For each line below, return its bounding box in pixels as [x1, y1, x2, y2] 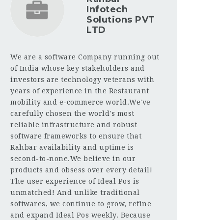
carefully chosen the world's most [10, 109, 135, 117]
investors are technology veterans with [10, 75, 154, 83]
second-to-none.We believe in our [10, 154, 136, 163]
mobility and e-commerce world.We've [10, 98, 151, 106]
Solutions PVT [86, 14, 155, 25]
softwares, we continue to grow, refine [10, 199, 151, 208]
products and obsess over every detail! [10, 165, 152, 174]
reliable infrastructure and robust [10, 120, 137, 129]
